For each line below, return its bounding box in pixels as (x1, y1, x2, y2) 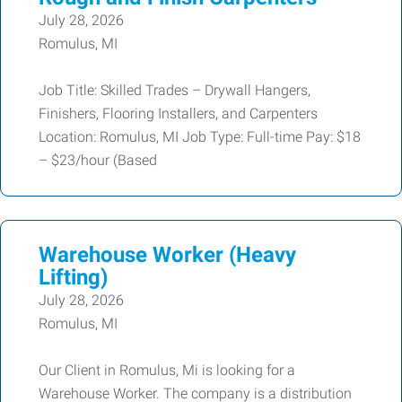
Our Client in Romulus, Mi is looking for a (39, 362, 295, 379)
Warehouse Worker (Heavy (39, 242, 296, 267)
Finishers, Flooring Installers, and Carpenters (39, 105, 318, 122)
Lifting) (39, 265, 108, 290)
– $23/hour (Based (39, 152, 157, 169)
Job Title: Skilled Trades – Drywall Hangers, (39, 82, 310, 99)
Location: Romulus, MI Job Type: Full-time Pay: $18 (39, 128, 361, 145)
